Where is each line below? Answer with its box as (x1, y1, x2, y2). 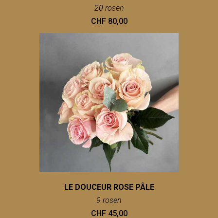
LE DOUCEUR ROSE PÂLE (64, 182, 154, 192)
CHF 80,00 (91, 17, 127, 26)
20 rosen (94, 3, 124, 13)
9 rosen (96, 196, 122, 205)
